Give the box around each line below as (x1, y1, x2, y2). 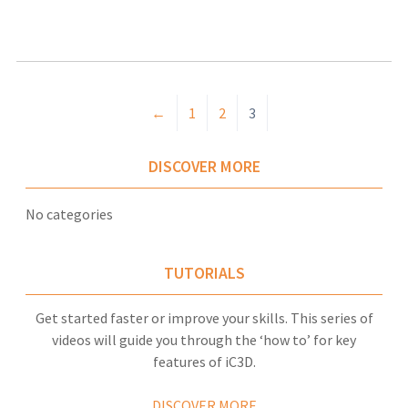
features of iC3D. (152, 352, 256, 372)
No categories (25, 204, 113, 223)
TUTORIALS (163, 262, 245, 283)
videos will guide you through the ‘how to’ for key (52, 331, 356, 350)
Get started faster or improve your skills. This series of (35, 309, 373, 328)
